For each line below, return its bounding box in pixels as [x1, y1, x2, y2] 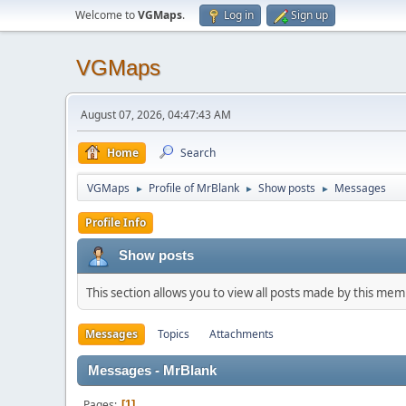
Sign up [291, 7, 328, 23]
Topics [158, 326, 189, 342]
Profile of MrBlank [149, 180, 239, 196]
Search [180, 145, 216, 160]
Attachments [209, 326, 274, 342]
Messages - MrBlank [88, 363, 217, 378]
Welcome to [75, 7, 138, 23]
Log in [224, 7, 254, 23]
